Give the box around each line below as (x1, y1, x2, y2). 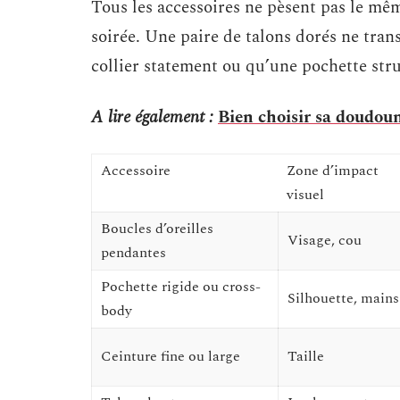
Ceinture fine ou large (101, 346, 240, 367)
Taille (287, 346, 324, 367)
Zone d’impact (287, 160, 379, 181)
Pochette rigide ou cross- (101, 276, 261, 297)
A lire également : (91, 104, 213, 130)
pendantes (101, 242, 166, 263)
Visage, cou (287, 229, 362, 251)
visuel (287, 184, 324, 205)
